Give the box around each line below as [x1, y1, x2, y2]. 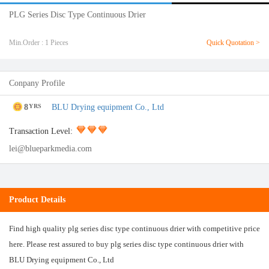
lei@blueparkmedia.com [9, 144, 92, 153]
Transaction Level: [9, 127, 73, 136]
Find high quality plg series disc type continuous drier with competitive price [9, 224, 260, 233]
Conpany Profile [9, 79, 65, 88]
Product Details [9, 195, 65, 204]
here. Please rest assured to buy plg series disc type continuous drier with [9, 240, 244, 249]
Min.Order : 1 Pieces [9, 38, 68, 47]
